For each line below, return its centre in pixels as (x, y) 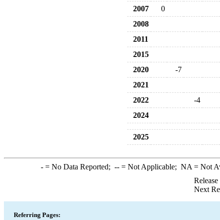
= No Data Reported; (79, 167)
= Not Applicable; (150, 167)
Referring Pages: (37, 215)
